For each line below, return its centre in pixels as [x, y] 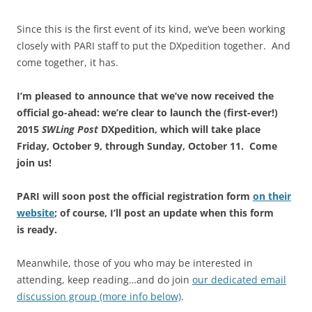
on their [272, 196]
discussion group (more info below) [99, 296]
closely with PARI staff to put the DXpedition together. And [154, 45]
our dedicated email [239, 279]
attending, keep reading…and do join [104, 279]
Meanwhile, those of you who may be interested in [135, 263]
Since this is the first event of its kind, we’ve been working [151, 29]
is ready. [37, 229]
